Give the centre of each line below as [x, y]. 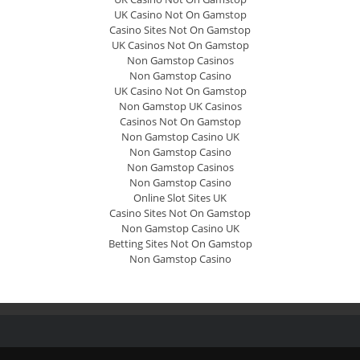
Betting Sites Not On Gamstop [180, 243]
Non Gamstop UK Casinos [180, 106]
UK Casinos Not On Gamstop [180, 45]
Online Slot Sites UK [180, 198]
